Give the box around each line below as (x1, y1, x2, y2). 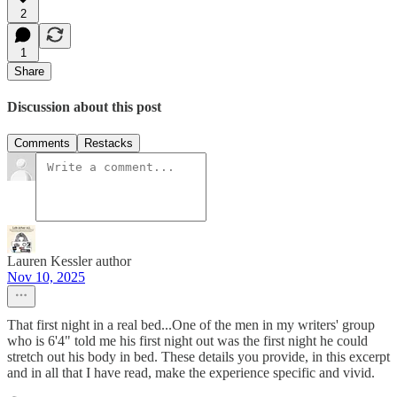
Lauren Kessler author (7, 253, 131, 269)
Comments (14, 136, 70, 151)
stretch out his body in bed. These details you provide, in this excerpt (7, 349, 390, 365)
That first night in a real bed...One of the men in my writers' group (7, 317, 375, 333)
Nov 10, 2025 (7, 269, 85, 285)
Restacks (84, 136, 133, 151)
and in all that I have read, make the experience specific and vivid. (7, 365, 375, 381)
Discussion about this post (7, 98, 161, 114)
